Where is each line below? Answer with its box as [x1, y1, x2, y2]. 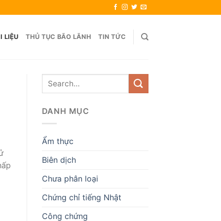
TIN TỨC [98, 33, 126, 40]
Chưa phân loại [41, 173, 98, 184]
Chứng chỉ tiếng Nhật [41, 192, 121, 202]
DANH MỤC [41, 106, 89, 116]
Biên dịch [41, 154, 76, 165]
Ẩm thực [41, 136, 74, 146]
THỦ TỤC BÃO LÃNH [25, 33, 91, 40]
